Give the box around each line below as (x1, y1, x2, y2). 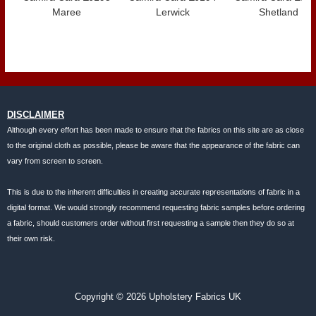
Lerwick (155, 6, 190, 18)
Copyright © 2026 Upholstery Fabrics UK (75, 291, 241, 302)
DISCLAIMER (7, 109, 64, 120)
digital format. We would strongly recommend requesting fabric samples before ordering (7, 203, 305, 212)
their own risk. (7, 234, 55, 243)
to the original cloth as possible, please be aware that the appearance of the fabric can (7, 140, 300, 150)
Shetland (258, 6, 298, 18)
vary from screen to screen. (7, 156, 103, 165)
